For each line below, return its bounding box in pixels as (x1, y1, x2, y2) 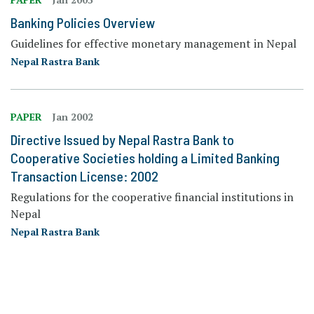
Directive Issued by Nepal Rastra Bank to (11, 130, 234, 148)
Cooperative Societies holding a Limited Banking (11, 149, 280, 166)
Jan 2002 (52, 109, 93, 123)
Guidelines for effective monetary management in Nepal (11, 35, 296, 51)
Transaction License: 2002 (11, 167, 158, 184)
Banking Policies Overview (11, 13, 155, 31)
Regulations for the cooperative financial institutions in (11, 189, 294, 205)
